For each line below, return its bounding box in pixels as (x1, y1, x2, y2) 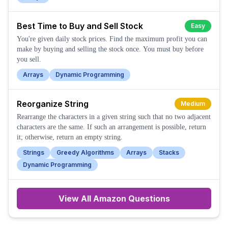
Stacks (159, 149, 179, 156)
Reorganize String (17, 99, 89, 109)
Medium (181, 100, 205, 107)
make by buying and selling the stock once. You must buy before (17, 45, 204, 53)
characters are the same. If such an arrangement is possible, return (17, 123, 206, 131)
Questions (126, 193, 170, 204)
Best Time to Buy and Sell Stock (17, 21, 143, 31)
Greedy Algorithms (56, 149, 114, 156)
